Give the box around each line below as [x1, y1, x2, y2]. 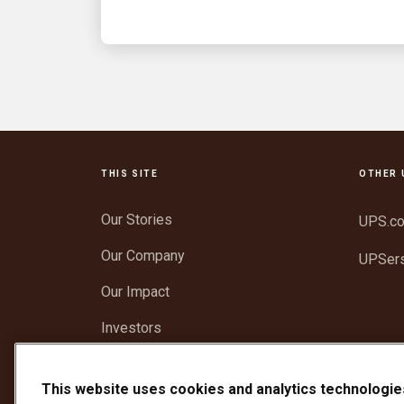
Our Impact [101, 283, 170, 301]
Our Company [101, 247, 185, 265]
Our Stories [101, 211, 172, 229]
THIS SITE [101, 169, 159, 179]
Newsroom [101, 355, 170, 373]
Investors [101, 319, 161, 337]
